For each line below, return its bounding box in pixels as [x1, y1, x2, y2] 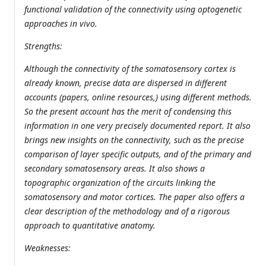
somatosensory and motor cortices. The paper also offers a [24, 191, 245, 203]
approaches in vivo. [24, 18, 100, 30]
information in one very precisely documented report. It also [24, 120, 251, 132]
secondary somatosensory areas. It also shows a [24, 163, 205, 175]
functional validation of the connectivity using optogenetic [24, 4, 242, 15]
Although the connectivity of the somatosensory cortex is [24, 63, 236, 75]
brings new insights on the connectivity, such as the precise [24, 134, 244, 146]
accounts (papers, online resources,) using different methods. [24, 91, 252, 103]
